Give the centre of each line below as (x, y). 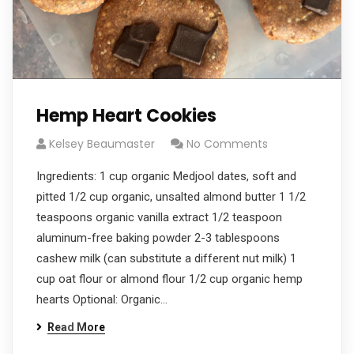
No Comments (227, 144)
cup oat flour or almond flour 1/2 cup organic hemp (169, 279)
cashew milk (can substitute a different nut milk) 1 (166, 258)
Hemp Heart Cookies (126, 116)
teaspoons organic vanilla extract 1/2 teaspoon (159, 217)
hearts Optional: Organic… (102, 299)
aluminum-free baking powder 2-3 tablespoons (158, 238)
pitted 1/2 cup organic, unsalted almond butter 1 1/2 (171, 197)
